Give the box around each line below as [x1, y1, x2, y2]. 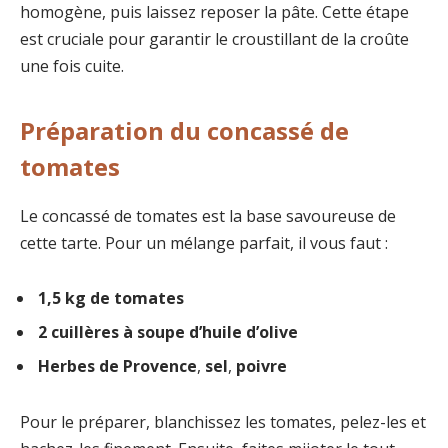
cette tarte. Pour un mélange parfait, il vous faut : [20, 231, 388, 254]
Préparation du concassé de [20, 113, 349, 147]
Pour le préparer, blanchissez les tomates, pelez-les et [20, 411, 426, 434]
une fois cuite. [20, 55, 124, 78]
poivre [236, 355, 287, 378]
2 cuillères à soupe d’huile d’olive [38, 321, 298, 344]
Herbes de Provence [38, 355, 197, 378]
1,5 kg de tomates [38, 287, 184, 310]
